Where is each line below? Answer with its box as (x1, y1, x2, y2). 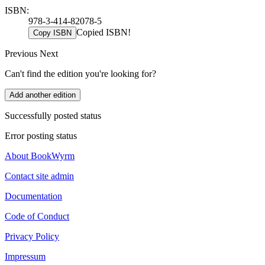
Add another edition (9, 90, 76, 99)
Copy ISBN (33, 28, 72, 37)
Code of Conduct (5, 211, 69, 221)
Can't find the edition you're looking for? (5, 68, 156, 79)
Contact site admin (5, 170, 74, 181)
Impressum (5, 251, 46, 261)
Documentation (5, 190, 62, 201)
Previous (5, 48, 40, 59)
